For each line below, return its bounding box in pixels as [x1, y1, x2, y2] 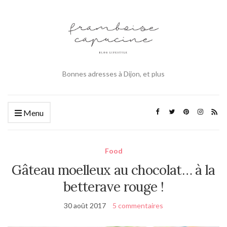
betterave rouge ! [63, 178, 164, 195]
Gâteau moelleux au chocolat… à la [12, 161, 215, 178]
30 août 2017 [64, 201, 106, 210]
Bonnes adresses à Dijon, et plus [62, 69, 165, 78]
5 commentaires [112, 201, 163, 210]
